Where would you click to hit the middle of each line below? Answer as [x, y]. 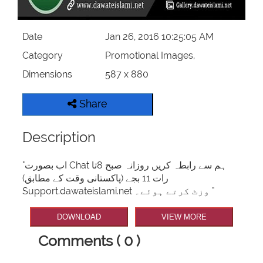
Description [59, 137]
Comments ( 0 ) [89, 240]
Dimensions [48, 75]
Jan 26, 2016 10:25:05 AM [159, 37]
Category [43, 56]
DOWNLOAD [79, 217]
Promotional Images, [150, 56]
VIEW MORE [184, 217]
